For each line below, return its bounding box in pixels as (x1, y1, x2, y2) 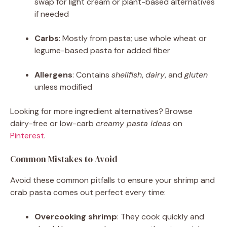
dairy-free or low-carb (10, 118, 96, 129)
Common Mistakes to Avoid (10, 153, 118, 165)
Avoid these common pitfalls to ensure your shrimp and (10, 174, 215, 185)
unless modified (34, 81, 92, 92)
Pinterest (10, 130, 44, 141)
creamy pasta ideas (96, 118, 171, 129)
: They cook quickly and (117, 211, 204, 222)
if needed (34, 8, 69, 19)
